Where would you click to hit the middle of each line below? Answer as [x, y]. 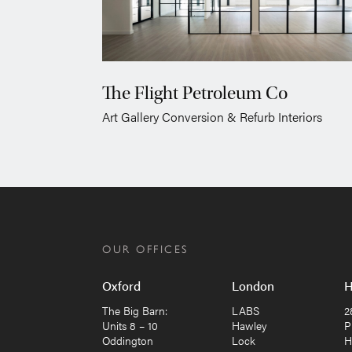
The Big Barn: [135, 311]
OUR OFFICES [145, 250]
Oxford [121, 286]
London [253, 286]
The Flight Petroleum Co [195, 93]
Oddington [128, 341]
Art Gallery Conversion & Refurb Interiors [212, 117]
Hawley [250, 326]
